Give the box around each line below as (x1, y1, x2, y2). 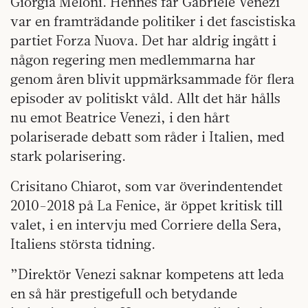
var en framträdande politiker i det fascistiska (10, 12, 296, 30)
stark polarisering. (10, 146, 126, 164)
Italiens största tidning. (10, 234, 155, 252)
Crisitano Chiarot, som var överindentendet (10, 177, 283, 195)
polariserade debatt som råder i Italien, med (10, 127, 285, 145)
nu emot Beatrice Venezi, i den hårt (10, 108, 230, 126)
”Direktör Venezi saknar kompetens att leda (10, 265, 284, 283)
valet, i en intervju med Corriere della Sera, (10, 215, 282, 233)
